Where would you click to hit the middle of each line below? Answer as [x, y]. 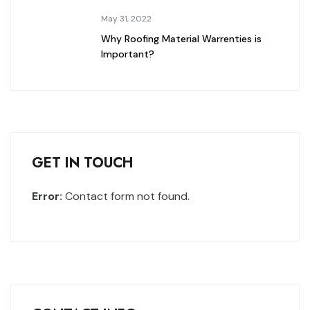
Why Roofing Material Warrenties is [181, 38]
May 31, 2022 [126, 18]
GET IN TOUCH [82, 163]
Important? [128, 54]
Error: [47, 196]
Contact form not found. [126, 196]
